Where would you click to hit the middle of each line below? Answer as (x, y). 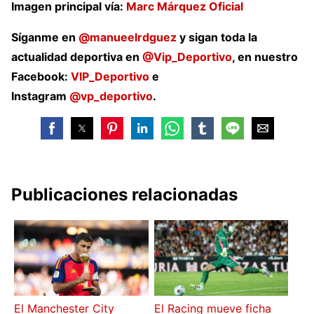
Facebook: (41, 77)
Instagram (40, 96)
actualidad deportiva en (77, 57)
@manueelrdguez (128, 37)
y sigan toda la (217, 37)
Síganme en (45, 37)
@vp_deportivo (111, 96)
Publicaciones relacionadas (124, 195)
